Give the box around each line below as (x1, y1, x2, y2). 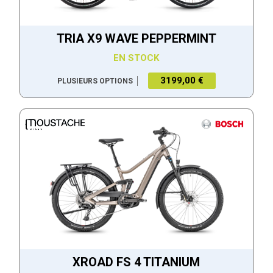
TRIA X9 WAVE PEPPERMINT (56, 31, 216, 46)
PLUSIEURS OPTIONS (57, 76, 133, 85)
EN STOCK (113, 52, 160, 63)
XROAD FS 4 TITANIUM (73, 255, 200, 270)
